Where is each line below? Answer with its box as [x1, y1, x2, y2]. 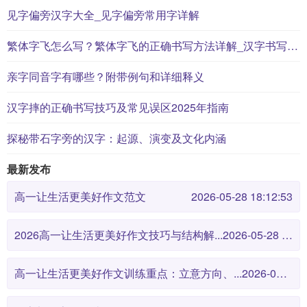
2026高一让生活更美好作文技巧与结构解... [14, 227, 223, 243]
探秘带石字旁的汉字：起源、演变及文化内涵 [7, 130, 226, 146]
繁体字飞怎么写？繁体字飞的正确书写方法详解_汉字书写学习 [287, 38, 298, 53]
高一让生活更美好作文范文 [14, 188, 146, 204]
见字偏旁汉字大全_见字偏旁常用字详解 [7, 7, 199, 23]
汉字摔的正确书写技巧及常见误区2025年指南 [7, 99, 229, 115]
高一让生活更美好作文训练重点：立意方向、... [14, 265, 242, 281]
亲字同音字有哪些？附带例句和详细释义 [7, 69, 204, 84]
